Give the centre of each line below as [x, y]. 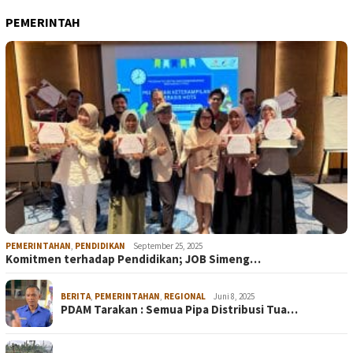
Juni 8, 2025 [234, 297]
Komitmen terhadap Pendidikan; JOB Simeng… [133, 259]
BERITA [76, 297]
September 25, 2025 [168, 246]
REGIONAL [185, 297]
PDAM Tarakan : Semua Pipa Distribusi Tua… [179, 310]
